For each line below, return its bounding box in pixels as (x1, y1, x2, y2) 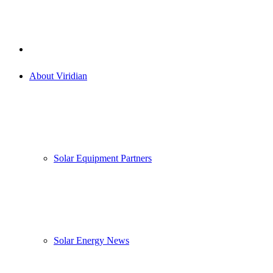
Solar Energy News (54, 235, 129, 246)
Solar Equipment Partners (54, 153, 152, 163)
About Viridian (29, 71, 87, 81)
